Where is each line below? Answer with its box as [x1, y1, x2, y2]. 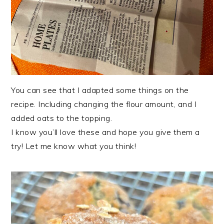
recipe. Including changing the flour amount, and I [11, 98, 197, 109]
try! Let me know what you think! [11, 140, 136, 151]
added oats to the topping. [11, 112, 112, 123]
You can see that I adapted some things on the [11, 84, 189, 95]
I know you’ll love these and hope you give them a [11, 126, 200, 137]
